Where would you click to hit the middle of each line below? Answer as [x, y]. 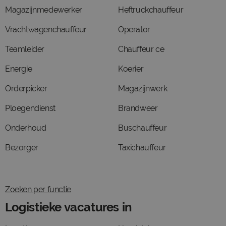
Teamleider [25, 49]
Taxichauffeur [142, 148]
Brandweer [138, 108]
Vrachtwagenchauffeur [46, 30]
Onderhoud [26, 128]
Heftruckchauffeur [151, 10]
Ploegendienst [30, 108]
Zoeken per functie [38, 189]
